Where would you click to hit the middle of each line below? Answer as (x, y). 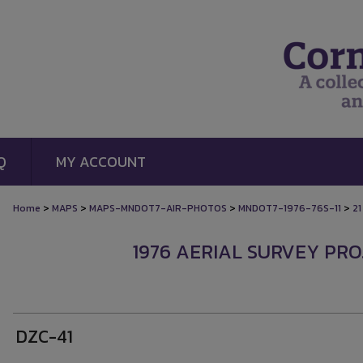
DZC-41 (45, 337)
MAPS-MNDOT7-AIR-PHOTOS (158, 208)
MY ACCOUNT (101, 162)
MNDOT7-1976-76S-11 (290, 208)
